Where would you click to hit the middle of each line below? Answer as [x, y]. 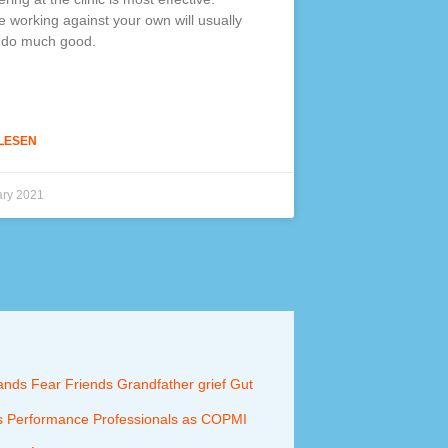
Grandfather [155, 383]
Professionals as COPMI [170, 418]
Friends [89, 383]
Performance [48, 418]
